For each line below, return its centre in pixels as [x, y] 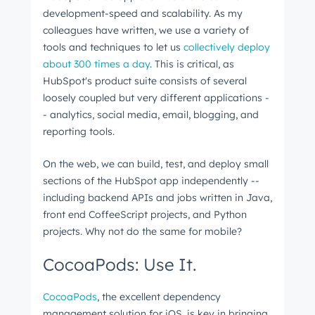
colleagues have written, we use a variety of [146, 30]
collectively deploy [227, 47]
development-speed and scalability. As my [143, 13]
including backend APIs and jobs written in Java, [157, 198]
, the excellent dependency [159, 296]
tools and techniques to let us [113, 47]
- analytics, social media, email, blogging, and [151, 114]
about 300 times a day [96, 64]
